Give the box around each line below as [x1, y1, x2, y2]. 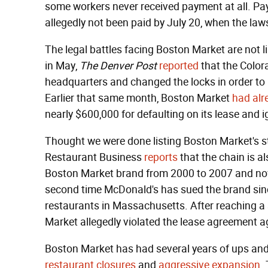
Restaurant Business [45, 151, 144, 164]
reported [159, 59, 199, 72]
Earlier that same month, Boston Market [45, 92, 232, 105]
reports [144, 151, 178, 164]
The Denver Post [80, 59, 157, 72]
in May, [45, 59, 80, 72]
